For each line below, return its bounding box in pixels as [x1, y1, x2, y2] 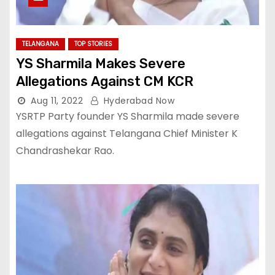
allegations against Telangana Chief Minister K [16, 126, 238, 141]
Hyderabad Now [101, 95, 174, 107]
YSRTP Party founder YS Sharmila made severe [16, 109, 239, 123]
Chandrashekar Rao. [16, 144, 114, 158]
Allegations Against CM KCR [16, 73, 193, 90]
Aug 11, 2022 [31, 95, 83, 107]
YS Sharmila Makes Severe [16, 55, 185, 72]
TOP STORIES [74, 39, 112, 48]
